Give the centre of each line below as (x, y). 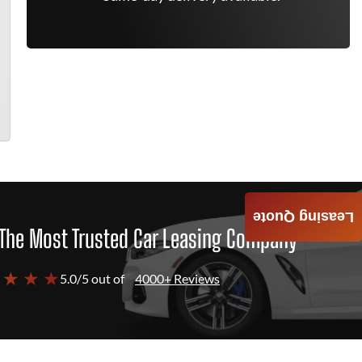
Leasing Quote (303, 217)
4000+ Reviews (177, 278)
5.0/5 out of (92, 278)
